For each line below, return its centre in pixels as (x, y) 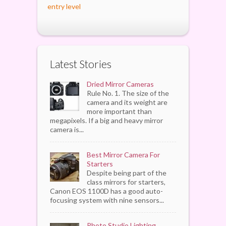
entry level (64, 6)
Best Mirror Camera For (123, 154)
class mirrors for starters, (126, 182)
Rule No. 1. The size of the (128, 93)
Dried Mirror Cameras (120, 84)
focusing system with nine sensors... (107, 200)
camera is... (67, 129)
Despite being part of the (127, 173)
